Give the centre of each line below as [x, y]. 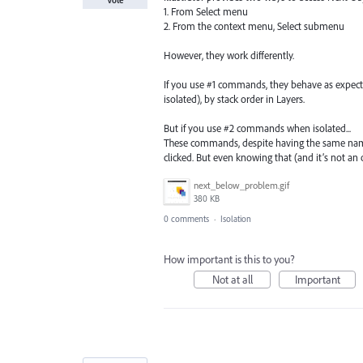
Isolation [236, 219]
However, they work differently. [229, 55]
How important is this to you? [229, 260]
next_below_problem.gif [241, 186]
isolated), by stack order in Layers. [234, 99]
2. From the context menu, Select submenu [254, 26]
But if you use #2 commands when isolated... [257, 128]
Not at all [232, 280]
